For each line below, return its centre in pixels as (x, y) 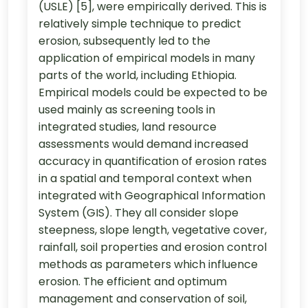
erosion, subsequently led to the (124, 41)
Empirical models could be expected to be (153, 92)
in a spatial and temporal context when (145, 178)
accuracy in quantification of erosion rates (153, 161)
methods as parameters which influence (148, 264)
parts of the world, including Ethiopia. (137, 75)
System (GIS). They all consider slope (139, 212)
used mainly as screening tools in (127, 109)
